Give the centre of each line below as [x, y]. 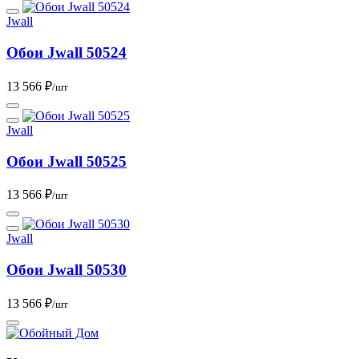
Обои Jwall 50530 [67, 269]
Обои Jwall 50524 [67, 53]
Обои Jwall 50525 [67, 161]
